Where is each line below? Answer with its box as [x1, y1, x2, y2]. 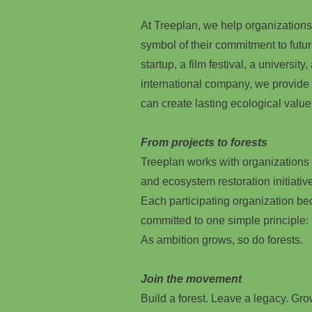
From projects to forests [141, 136, 267, 148]
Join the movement [141, 273, 242, 285]
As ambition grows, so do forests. [141, 234, 303, 246]
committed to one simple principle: [141, 214, 309, 226]
